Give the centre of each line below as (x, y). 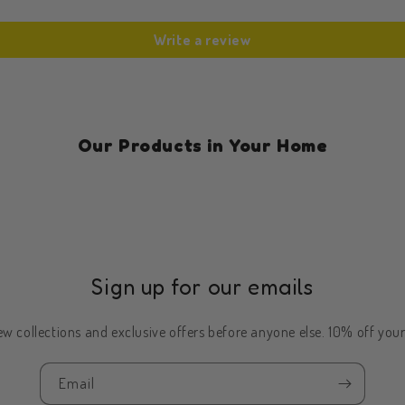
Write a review (202, 40)
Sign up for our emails (202, 287)
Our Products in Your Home (202, 146)
